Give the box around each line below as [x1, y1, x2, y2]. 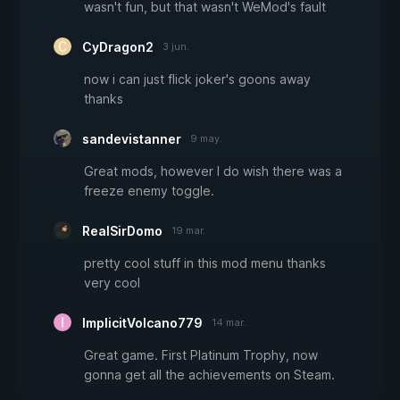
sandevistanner [82, 131, 181, 147]
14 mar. [212, 316, 246, 329]
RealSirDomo [82, 223, 162, 239]
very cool [84, 275, 140, 291]
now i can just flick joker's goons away [84, 71, 311, 87]
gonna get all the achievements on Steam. [84, 367, 335, 383]
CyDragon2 [82, 39, 154, 55]
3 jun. [162, 40, 189, 54]
